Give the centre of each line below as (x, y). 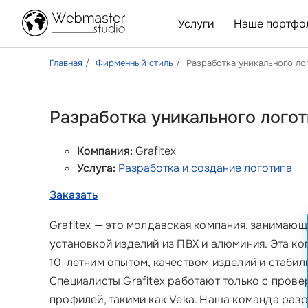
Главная (66, 63)
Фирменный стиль (134, 63)
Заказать (74, 195)
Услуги (196, 24)
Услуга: (96, 168)
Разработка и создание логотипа (205, 168)
